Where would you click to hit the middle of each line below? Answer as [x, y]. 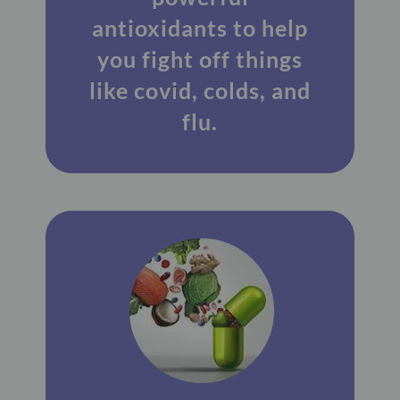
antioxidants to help [200, 27]
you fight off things [200, 58]
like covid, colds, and [200, 90]
